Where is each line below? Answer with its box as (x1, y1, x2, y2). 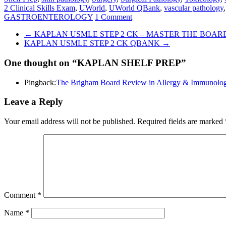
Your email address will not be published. (4, 117, 135, 126)
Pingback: (24, 78, 56, 87)
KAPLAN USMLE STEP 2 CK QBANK (24, 39, 162, 48)
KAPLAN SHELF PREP (77, 58, 181, 69)
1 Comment (95, 13, 132, 22)
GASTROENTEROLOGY (4, 13, 93, 22)
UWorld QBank (109, 4, 160, 13)
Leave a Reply (4, 96, 63, 107)
